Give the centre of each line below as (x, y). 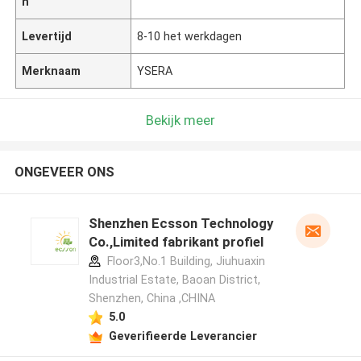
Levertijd (47, 36)
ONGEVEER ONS (64, 172)
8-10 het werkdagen (190, 36)
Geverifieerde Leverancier (183, 336)
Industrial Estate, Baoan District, (174, 280)
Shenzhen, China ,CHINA (151, 299)
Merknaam (52, 71)
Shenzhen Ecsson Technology (180, 224)
